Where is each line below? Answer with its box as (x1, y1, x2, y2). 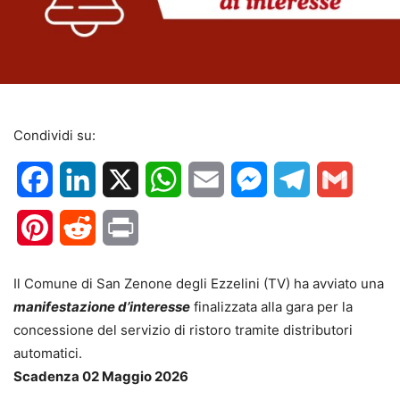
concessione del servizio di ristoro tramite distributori (13, 321, 353, 338)
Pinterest (53, 218, 112, 237)
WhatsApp (181, 170, 251, 188)
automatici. (13, 344, 82, 362)
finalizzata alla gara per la (190, 297, 353, 315)
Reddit (96, 218, 139, 237)
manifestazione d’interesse (13, 297, 190, 315)
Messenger (267, 170, 340, 188)
